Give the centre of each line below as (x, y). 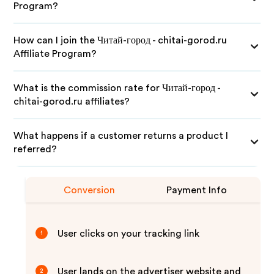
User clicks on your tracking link (129, 234)
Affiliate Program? (55, 54)
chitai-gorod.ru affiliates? (72, 102)
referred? (35, 149)
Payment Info (197, 190)
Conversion (90, 190)
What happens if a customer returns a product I (121, 136)
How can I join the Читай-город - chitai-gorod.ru (120, 40)
